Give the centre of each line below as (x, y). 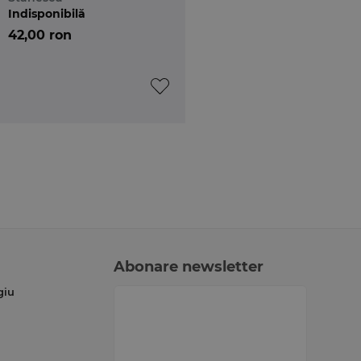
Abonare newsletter (188, 266)
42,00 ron (39, 35)
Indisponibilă (46, 13)
